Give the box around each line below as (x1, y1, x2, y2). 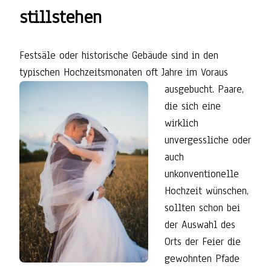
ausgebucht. (165, 82, 218, 97)
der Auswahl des (165, 218, 235, 232)
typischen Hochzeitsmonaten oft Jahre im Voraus (19, 65, 228, 80)
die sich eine (165, 99, 221, 114)
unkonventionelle (165, 167, 239, 181)
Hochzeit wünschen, (165, 184, 249, 198)
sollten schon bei (165, 201, 240, 215)
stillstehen (19, 5, 102, 30)
